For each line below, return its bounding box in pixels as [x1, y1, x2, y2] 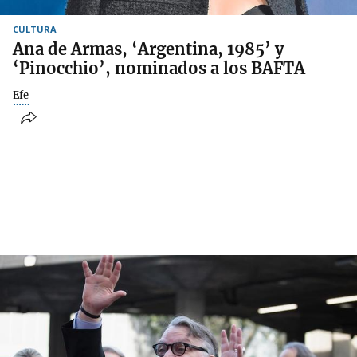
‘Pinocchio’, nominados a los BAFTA [13, 57, 305, 78]
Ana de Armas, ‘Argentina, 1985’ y [13, 38, 284, 59]
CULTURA [13, 22, 57, 35]
